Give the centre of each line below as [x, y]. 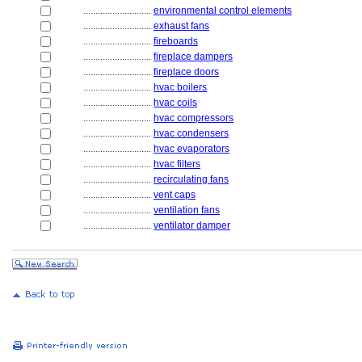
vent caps [175, 195]
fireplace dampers [193, 57]
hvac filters [177, 164]
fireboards [176, 41]
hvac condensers [191, 133]
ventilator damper [192, 225]
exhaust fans [181, 26]
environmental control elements [223, 11]
